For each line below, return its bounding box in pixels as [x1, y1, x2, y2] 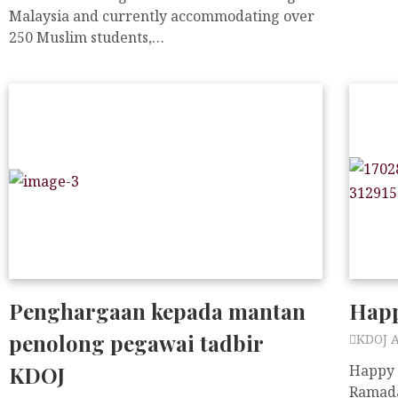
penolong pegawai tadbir [9, 329, 263, 357]
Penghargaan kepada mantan [9, 297, 306, 325]
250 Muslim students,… [9, 28, 164, 47]
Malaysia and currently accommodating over [9, 6, 314, 26]
